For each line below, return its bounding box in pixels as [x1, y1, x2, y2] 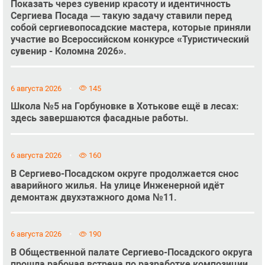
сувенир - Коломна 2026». [10, 46, 127, 57]
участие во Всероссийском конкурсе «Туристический [10, 34, 249, 46]
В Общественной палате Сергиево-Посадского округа [10, 247, 253, 258]
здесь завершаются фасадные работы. [10, 112, 189, 124]
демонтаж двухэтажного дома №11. [10, 191, 177, 203]
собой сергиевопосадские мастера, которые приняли [10, 22, 251, 34]
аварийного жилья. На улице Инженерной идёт [10, 179, 224, 191]
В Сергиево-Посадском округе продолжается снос [10, 167, 238, 179]
